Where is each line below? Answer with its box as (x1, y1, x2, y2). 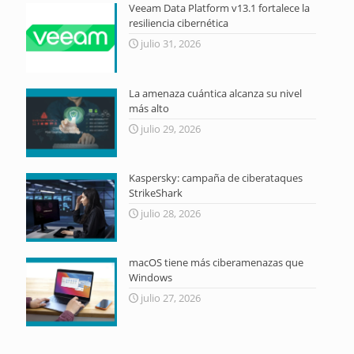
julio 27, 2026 (140, 291, 201, 305)
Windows (128, 270, 172, 284)
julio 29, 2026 (140, 121, 201, 136)
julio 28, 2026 (140, 205, 201, 220)
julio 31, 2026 (140, 36, 201, 51)
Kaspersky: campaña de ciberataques (128, 170, 303, 185)
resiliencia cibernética (128, 16, 228, 31)
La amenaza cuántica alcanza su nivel (128, 85, 302, 100)
